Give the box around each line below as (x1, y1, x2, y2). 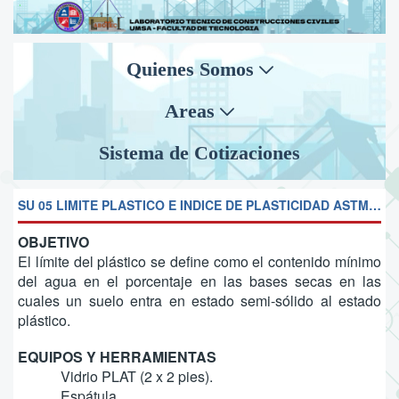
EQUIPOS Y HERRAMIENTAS (18, 346, 216, 367)
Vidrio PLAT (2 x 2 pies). (61, 365, 213, 387)
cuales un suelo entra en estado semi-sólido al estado (18, 289, 381, 311)
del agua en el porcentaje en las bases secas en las (18, 270, 381, 291)
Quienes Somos (126, 57, 259, 80)
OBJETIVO (18, 231, 89, 252)
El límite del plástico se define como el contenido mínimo (18, 250, 381, 272)
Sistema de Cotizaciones (99, 141, 300, 164)
